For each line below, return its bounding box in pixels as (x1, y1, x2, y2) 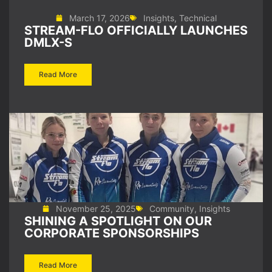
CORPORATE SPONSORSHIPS (24, 226, 199, 240)
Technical (178, 13, 217, 23)
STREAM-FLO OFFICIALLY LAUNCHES (24, 23, 248, 38)
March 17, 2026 (69, 13, 130, 23)
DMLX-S (24, 35, 72, 50)
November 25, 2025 (55, 203, 136, 214)
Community (149, 203, 194, 214)
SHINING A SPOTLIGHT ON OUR (24, 214, 212, 228)
